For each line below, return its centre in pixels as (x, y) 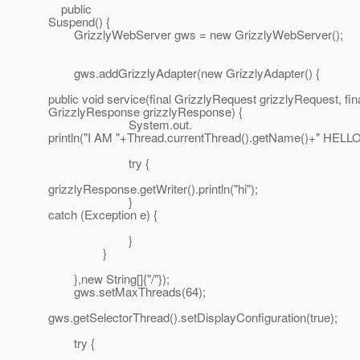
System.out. (120, 125)
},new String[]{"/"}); (109, 279)
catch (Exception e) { (103, 215)
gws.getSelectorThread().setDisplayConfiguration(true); (193, 317)
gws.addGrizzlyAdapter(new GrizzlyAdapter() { (184, 73)
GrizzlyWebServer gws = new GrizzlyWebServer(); (196, 35)
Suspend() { (79, 22)
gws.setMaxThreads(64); (127, 292)
